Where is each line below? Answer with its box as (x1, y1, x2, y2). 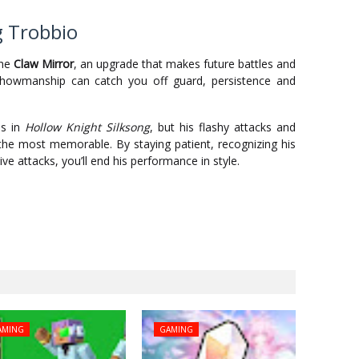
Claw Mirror (14, 56, 74, 71)
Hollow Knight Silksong (25, 119, 150, 135)
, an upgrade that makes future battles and (74, 56, 296, 71)
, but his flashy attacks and (150, 119, 296, 135)
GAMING (159, 324, 194, 335)
